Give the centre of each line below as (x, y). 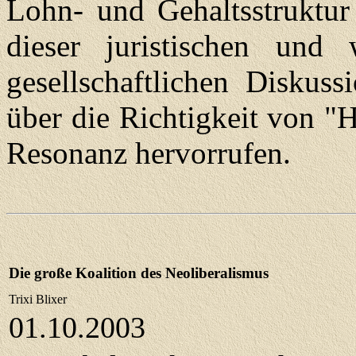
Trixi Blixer (38, 299)
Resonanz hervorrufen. (149, 153)
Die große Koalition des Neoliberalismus (139, 273)
